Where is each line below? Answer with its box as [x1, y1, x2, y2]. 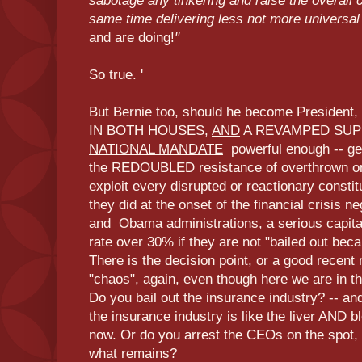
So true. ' [89, 66, 143, 82]
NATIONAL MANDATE [89, 141, 223, 157]
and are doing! [89, 29, 175, 45]
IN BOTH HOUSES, [89, 122, 212, 138]
